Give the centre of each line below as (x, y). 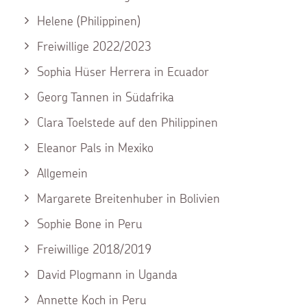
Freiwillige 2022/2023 (94, 46)
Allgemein (62, 173)
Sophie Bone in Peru (90, 224)
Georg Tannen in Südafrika (106, 97)
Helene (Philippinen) (89, 21)
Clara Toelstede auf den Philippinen (127, 122)
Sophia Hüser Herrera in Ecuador (123, 72)
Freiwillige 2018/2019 (94, 249)
